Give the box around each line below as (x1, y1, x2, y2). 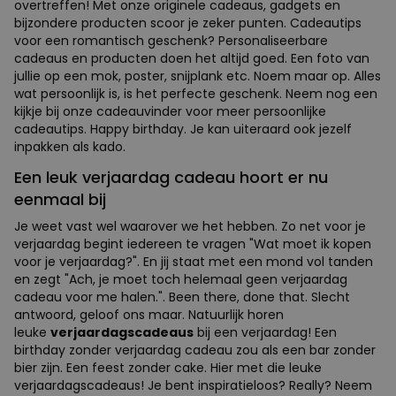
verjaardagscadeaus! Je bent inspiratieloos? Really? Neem (14, 376, 372, 394)
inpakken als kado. (14, 137, 126, 156)
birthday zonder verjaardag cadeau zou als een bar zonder (14, 340, 376, 359)
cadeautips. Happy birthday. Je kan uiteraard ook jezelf (14, 119, 352, 138)
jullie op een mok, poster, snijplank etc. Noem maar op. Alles (14, 66, 381, 85)
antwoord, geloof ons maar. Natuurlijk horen (14, 305, 284, 324)
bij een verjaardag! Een (194, 323, 337, 341)
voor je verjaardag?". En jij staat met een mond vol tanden (14, 252, 373, 270)
